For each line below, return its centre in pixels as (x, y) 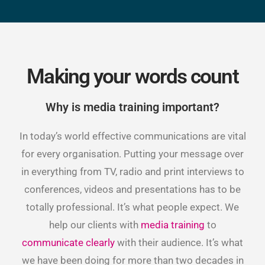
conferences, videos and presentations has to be (132, 190)
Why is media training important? (132, 107)
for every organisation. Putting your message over (132, 154)
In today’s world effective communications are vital (132, 136)
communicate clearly (68, 243)
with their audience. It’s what (179, 243)
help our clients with (95, 225)
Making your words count (132, 77)
